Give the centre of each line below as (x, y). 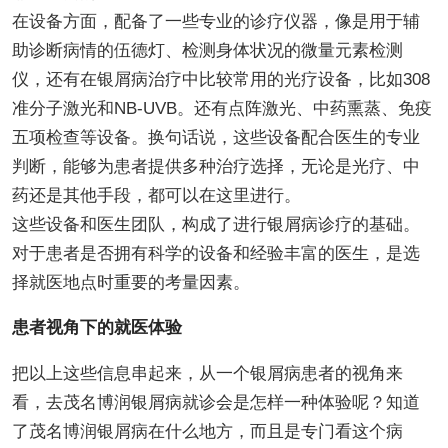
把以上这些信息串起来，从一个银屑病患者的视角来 (207, 373)
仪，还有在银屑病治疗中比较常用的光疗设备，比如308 (220, 79)
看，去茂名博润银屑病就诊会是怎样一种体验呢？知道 (215, 402)
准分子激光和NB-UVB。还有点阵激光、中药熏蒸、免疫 (221, 108)
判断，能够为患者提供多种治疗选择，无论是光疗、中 (215, 166)
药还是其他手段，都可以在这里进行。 (156, 195)
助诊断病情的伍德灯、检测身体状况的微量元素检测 (207, 50)
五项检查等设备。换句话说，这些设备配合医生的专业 (215, 137)
